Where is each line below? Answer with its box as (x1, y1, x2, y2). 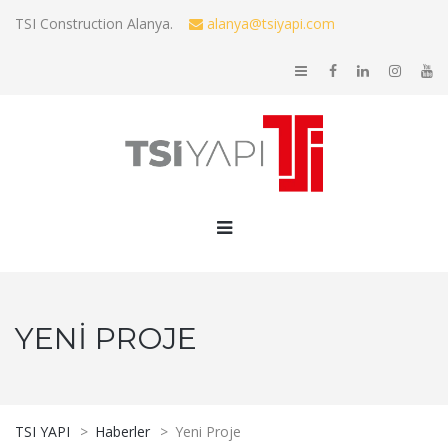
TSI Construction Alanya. (15, 14, 189, 33)
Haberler (95, 421, 150, 441)
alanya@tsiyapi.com (203, 14, 335, 33)
